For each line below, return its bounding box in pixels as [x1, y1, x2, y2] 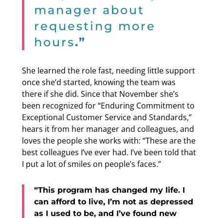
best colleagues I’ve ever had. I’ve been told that [21, 146, 196, 158]
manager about [34, 2, 145, 17]
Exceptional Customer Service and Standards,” [21, 111, 192, 123]
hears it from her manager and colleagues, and [21, 123, 194, 134]
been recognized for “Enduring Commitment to [21, 100, 195, 111]
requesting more [34, 18, 156, 33]
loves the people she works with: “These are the [21, 135, 196, 146]
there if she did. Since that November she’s [21, 88, 179, 99]
